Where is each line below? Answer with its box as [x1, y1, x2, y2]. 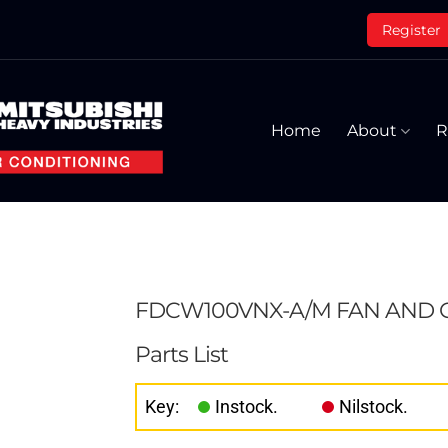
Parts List [134, 340, 228, 368]
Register [382, 20, 441, 39]
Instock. [214, 397, 278, 418]
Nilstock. [338, 397, 408, 418]
